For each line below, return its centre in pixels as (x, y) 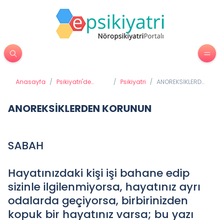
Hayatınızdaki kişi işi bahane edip (99, 173)
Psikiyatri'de (74, 82)
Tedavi (67, 90)
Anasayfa (31, 82)
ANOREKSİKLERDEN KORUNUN (80, 109)
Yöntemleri (72, 97)
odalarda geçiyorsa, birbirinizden (98, 201)
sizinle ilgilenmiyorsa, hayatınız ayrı (104, 187)
